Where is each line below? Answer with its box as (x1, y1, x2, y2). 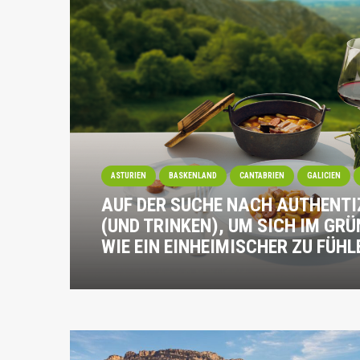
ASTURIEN (111, 170, 147, 180)
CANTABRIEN (239, 170, 285, 180)
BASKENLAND (169, 170, 218, 180)
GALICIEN (307, 170, 342, 180)
